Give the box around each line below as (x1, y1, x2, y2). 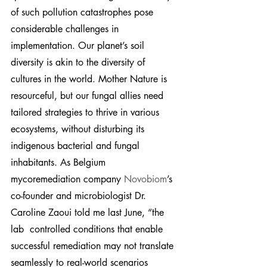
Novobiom (124, 172, 167, 185)
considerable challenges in (11, 22, 122, 35)
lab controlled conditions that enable (11, 222, 166, 235)
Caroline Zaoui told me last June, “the (11, 206, 167, 219)
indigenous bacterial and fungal (11, 139, 142, 152)
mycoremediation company (11, 172, 124, 185)
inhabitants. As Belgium (11, 156, 108, 169)
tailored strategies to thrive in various (11, 105, 162, 119)
